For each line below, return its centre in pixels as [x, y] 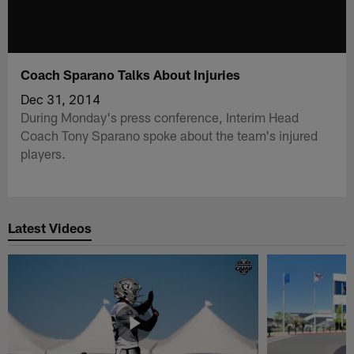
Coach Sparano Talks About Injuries [131, 74]
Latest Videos [50, 228]
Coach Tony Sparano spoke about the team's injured [169, 135]
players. [43, 153]
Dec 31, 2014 [61, 98]
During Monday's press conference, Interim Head [160, 117]
